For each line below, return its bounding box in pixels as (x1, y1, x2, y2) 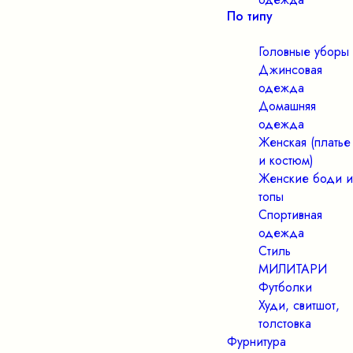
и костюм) (258, 151, 314, 169)
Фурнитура (227, 333, 286, 351)
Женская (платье (258, 133, 351, 151)
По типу (227, 7, 273, 25)
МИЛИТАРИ (258, 260, 327, 278)
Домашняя (258, 97, 316, 115)
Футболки (258, 278, 312, 296)
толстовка (258, 314, 311, 333)
